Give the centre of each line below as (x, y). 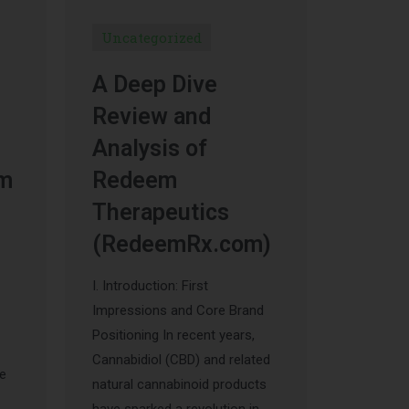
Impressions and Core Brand (178, 311)
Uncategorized (152, 38)
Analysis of (150, 149)
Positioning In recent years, (173, 336)
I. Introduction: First (150, 286)
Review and (152, 117)
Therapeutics (161, 213)
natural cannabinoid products (179, 385)
